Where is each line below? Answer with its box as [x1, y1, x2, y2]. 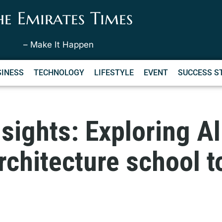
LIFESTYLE [94, 68, 134, 77]
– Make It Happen [23, 40, 94, 50]
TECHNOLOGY [33, 68, 84, 77]
